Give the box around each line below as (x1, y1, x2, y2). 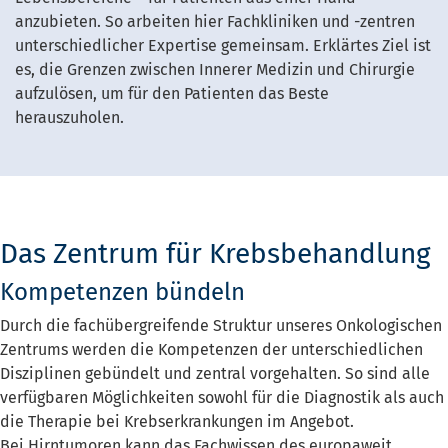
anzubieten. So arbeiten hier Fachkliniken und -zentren (15, 11, 415, 31)
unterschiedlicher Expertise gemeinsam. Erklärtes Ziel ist (15, 35, 431, 55)
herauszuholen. (15, 107, 124, 127)
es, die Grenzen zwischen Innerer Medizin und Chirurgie (15, 59, 415, 79)
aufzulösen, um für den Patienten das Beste (15, 83, 329, 103)
